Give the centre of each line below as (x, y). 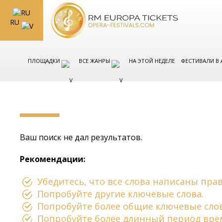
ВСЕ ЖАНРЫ (95, 61)
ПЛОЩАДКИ (45, 61)
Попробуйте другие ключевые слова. (121, 194)
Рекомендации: (53, 159)
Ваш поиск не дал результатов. (81, 137)
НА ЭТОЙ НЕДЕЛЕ (152, 61)
